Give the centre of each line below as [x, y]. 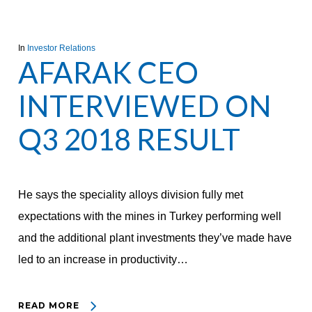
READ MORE [48, 305]
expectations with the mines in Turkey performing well [149, 216]
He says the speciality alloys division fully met [130, 195]
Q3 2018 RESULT [129, 139]
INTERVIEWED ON [145, 106]
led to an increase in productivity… [103, 259]
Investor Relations [61, 48]
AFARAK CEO [108, 72]
